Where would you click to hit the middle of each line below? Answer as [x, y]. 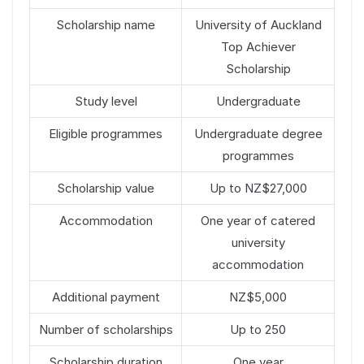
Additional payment [106, 297]
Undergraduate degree [258, 134]
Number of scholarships [106, 330]
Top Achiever [258, 47]
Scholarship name [106, 25]
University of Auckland [258, 25]
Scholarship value [106, 188]
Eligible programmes [106, 134]
